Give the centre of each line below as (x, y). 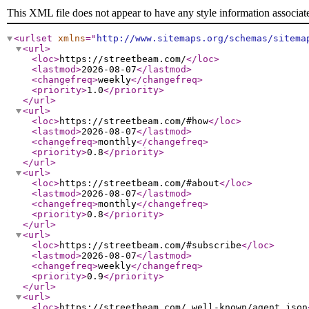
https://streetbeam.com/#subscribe (150, 245)
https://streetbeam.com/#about (139, 183)
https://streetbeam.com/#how (134, 121)
